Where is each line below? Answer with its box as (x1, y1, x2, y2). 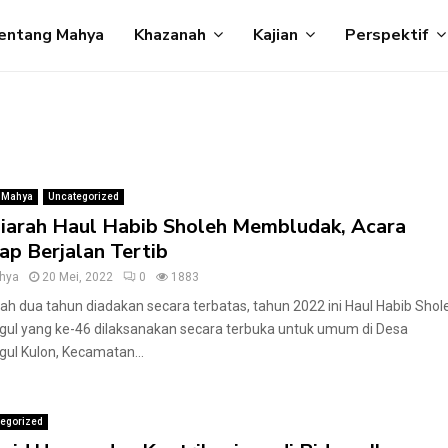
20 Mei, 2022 (41, 270, 113, 284)
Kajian (252, 24, 298, 46)
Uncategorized (47, 191, 119, 202)
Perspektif (344, 24, 429, 46)
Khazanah (133, 24, 206, 46)
